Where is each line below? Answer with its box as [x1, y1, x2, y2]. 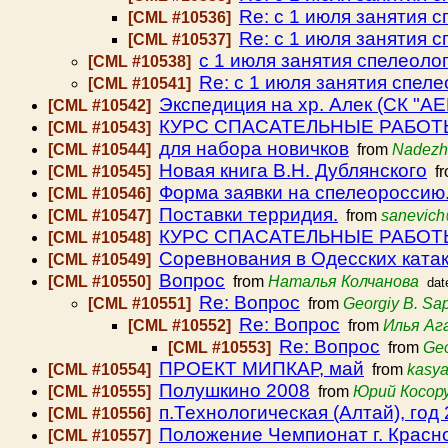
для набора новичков [159, 138, 349, 159]
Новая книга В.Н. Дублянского [159, 160, 427, 181]
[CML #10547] [48, 207, 155, 224]
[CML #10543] [48, 119, 155, 136]
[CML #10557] [48, 427, 155, 444]
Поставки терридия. [159, 204, 338, 225]
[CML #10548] [48, 229, 155, 246]
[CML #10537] [128, 31, 235, 48]
